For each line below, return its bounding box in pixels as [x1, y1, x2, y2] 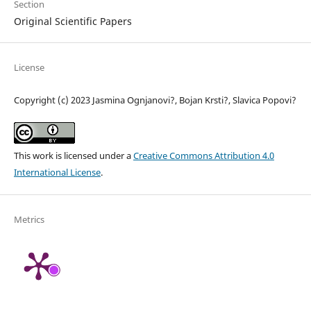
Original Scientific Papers [13, 14, 132, 28]
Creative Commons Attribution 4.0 [133, 149, 274, 162]
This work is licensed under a [13, 149, 133, 162]
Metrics [13, 212, 44, 226]
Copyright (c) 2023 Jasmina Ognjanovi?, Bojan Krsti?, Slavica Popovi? [13, 93, 296, 106]
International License [13, 165, 101, 178]
